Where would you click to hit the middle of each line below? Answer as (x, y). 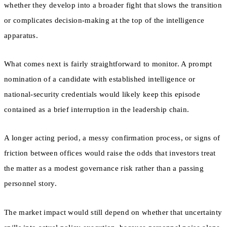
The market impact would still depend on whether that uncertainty (113, 212)
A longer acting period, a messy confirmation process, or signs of (112, 138)
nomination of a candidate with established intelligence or (100, 79)
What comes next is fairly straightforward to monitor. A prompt (108, 64)
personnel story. (30, 184)
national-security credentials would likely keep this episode (102, 94)
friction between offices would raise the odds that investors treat (110, 153)
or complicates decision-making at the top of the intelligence (104, 20)
